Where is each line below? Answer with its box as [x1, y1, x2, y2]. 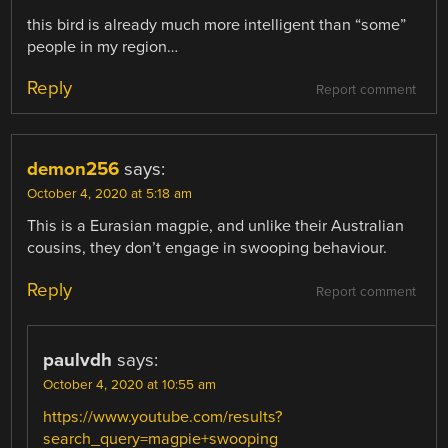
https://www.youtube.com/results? [43, 406, 283, 427]
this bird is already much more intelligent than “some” [27, 15, 407, 36]
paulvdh [43, 348, 113, 371]
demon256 [27, 158, 120, 181]
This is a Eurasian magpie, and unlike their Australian [27, 216, 405, 237]
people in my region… [27, 37, 179, 58]
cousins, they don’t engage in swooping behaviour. [27, 238, 388, 259]
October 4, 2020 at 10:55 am [43, 376, 217, 393]
